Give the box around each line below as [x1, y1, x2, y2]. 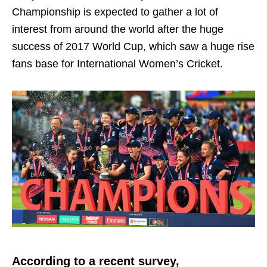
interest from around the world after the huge [12, 23, 223, 36]
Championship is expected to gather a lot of [12, 6, 218, 18]
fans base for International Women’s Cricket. [12, 58, 223, 70]
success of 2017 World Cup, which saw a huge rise [12, 41, 254, 53]
